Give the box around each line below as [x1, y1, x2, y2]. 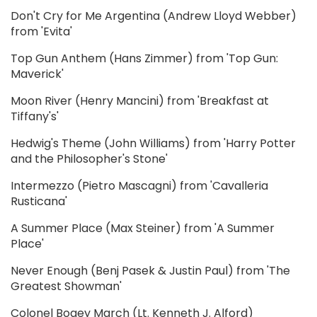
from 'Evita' [11, 23, 72, 40]
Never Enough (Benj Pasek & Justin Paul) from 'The [11, 262, 290, 279]
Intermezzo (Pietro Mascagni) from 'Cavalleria [11, 177, 268, 194]
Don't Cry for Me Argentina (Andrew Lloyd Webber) [11, 7, 296, 24]
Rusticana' [11, 192, 67, 209]
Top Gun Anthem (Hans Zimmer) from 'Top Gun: [11, 50, 278, 67]
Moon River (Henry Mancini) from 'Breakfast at [11, 92, 269, 109]
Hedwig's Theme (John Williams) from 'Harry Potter [11, 134, 296, 151]
